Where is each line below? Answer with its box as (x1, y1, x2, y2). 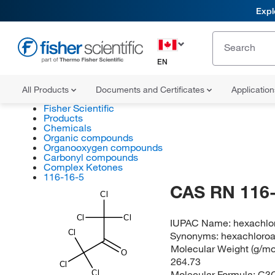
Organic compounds (43, 131, 133, 144)
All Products (22, 84, 71, 95)
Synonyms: (170, 230, 222, 242)
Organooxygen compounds (43, 141, 163, 153)
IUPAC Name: (170, 217, 234, 229)
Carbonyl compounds (43, 151, 138, 163)
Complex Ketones (43, 161, 123, 173)
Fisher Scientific (43, 102, 114, 114)
